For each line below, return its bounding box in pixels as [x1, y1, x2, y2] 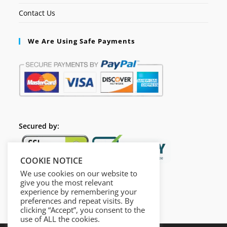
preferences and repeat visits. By [20, 196, 134, 206]
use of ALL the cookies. [20, 214, 100, 224]
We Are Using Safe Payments [28, 36, 135, 46]
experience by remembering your [20, 186, 137, 197]
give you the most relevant [20, 177, 113, 187]
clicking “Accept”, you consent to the [20, 205, 145, 215]
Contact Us [19, 8, 56, 18]
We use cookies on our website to [20, 168, 137, 178]
